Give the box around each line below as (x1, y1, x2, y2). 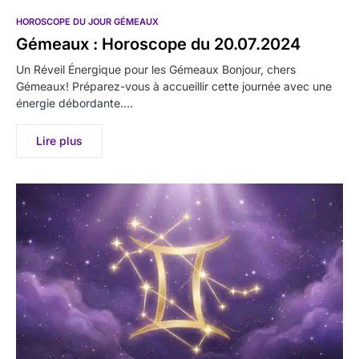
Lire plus (36, 133, 83, 147)
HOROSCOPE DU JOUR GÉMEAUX (16, 15, 159, 27)
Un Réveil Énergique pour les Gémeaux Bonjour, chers (16, 62, 296, 76)
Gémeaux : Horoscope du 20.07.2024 (16, 34, 301, 54)
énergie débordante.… (16, 95, 133, 110)
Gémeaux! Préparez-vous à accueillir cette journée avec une (16, 79, 332, 93)
